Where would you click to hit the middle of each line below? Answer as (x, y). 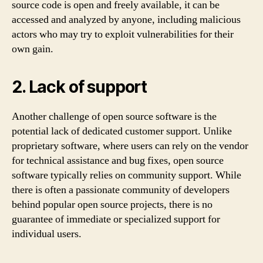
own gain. (33, 49)
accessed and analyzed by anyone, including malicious (126, 19)
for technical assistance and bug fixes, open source (118, 160)
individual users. (47, 234)
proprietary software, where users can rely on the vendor (130, 146)
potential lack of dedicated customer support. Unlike (122, 131)
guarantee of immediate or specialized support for (116, 219)
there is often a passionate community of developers (121, 190)
